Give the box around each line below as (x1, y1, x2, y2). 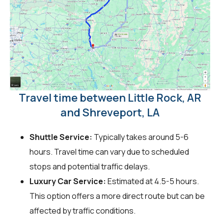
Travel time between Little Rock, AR (19, 90, 201, 105)
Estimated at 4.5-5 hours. (106, 175, 199, 187)
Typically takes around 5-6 (92, 131, 189, 142)
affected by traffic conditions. (29, 205, 136, 216)
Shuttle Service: (29, 131, 92, 142)
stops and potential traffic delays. (29, 161, 150, 172)
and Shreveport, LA (60, 105, 160, 120)
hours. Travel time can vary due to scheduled (29, 146, 189, 157)
